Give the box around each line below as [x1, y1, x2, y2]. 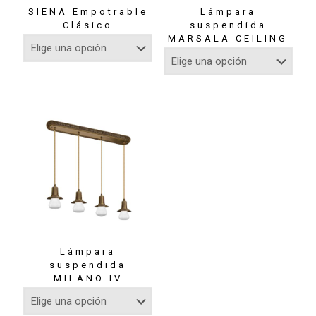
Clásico [63, 19, 114, 30]
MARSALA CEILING [168, 32, 288, 44]
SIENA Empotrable [28, 6, 148, 17]
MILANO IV [53, 273, 123, 284]
